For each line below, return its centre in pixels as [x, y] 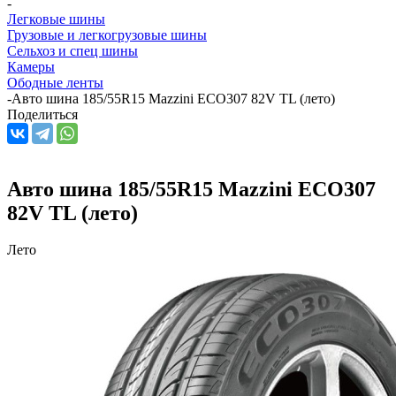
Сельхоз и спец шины [72, 50]
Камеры [31, 66]
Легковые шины [56, 19]
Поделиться [42, 114]
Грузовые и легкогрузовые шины [107, 34]
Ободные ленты [55, 82]
